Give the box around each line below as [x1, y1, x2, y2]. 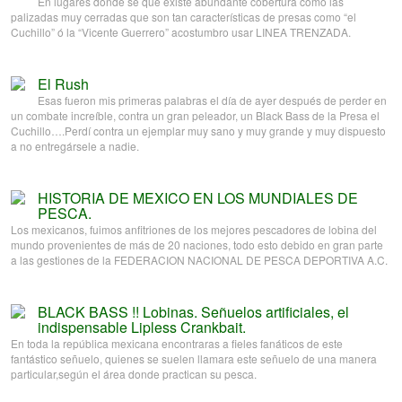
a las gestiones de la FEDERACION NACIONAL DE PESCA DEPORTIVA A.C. [11, 252, 388, 268]
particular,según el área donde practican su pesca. [11, 366, 257, 382]
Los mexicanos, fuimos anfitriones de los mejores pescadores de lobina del [11, 222, 377, 238]
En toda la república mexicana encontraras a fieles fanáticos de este [11, 336, 343, 352]
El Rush [38, 74, 89, 95]
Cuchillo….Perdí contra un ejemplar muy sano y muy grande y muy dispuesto [11, 123, 386, 139]
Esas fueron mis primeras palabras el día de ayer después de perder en [38, 92, 387, 109]
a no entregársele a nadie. [11, 138, 139, 154]
